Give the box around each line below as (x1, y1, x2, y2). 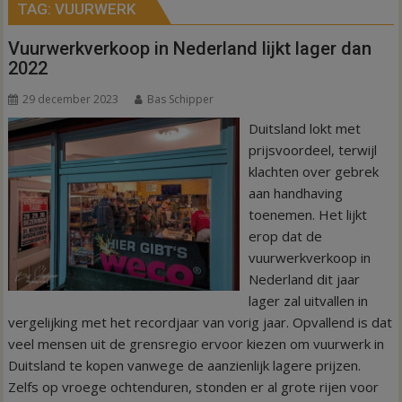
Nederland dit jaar (248, 270, 360, 288)
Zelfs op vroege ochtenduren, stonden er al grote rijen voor (8, 378, 380, 396)
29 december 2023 (22, 92, 119, 107)
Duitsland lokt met (248, 119, 361, 137)
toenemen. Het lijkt (248, 205, 367, 223)
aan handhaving (248, 184, 343, 202)
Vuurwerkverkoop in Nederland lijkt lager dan (8, 38, 372, 59)
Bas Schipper (147, 92, 214, 107)
